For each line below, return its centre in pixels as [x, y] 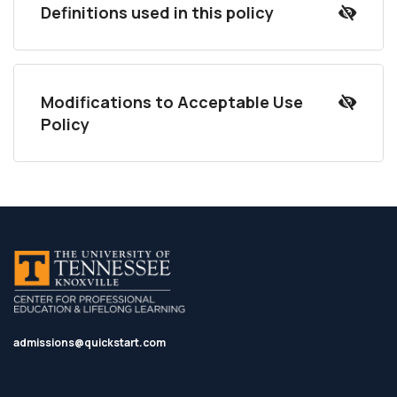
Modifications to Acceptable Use [172, 102]
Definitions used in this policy [157, 12]
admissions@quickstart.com [90, 343]
